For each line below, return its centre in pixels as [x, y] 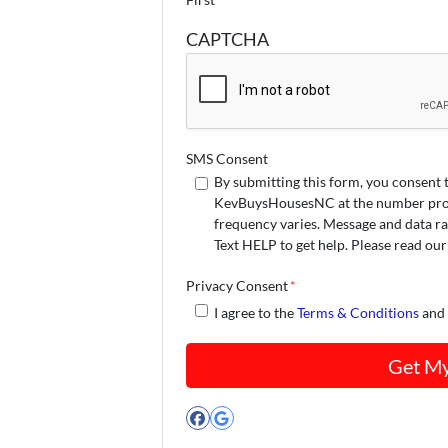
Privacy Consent [236, 285]
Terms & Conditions [358, 312]
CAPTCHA [227, 38]
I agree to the [256, 312]
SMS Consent [226, 159]
